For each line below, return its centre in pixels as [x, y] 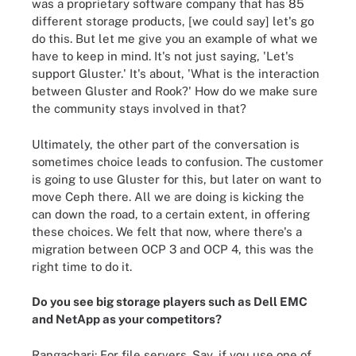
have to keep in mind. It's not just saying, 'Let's [163, 56]
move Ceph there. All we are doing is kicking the [168, 196]
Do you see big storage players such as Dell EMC [170, 302]
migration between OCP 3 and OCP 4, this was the [173, 249]
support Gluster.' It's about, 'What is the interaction [176, 74]
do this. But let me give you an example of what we [175, 39]
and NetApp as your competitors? [127, 319]
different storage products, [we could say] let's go [173, 21]
